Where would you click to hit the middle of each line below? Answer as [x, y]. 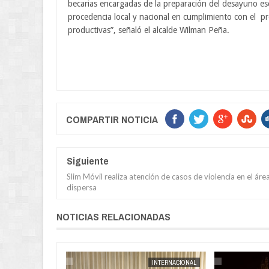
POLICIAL [35, 262]
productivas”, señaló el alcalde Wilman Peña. [149, 30]
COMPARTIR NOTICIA [112, 119]
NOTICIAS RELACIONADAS [113, 216]
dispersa [82, 187]
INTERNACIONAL [174, 262]
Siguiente [88, 160]
